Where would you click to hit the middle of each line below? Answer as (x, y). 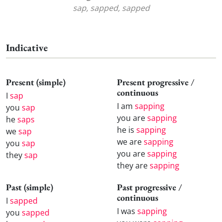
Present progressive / (156, 82)
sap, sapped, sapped (111, 8)
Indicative (27, 48)
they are (133, 165)
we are (130, 141)
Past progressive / (149, 187)
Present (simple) (36, 82)
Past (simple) (29, 187)
